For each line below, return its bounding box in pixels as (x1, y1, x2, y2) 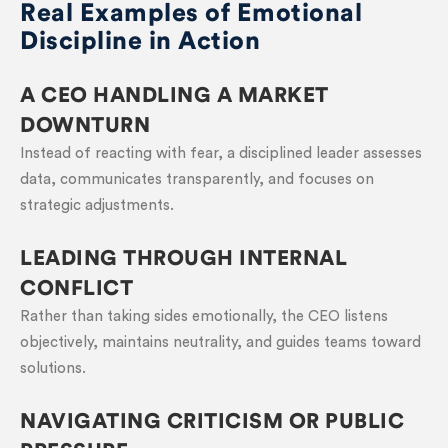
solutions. (20, 361, 86, 376)
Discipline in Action (20, 29, 260, 54)
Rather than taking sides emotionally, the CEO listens (20, 309, 388, 324)
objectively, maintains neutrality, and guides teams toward (20, 335, 421, 350)
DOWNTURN (20, 115, 150, 136)
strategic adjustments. (20, 198, 174, 213)
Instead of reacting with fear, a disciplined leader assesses (20, 146, 422, 161)
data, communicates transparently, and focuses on (20, 172, 374, 187)
